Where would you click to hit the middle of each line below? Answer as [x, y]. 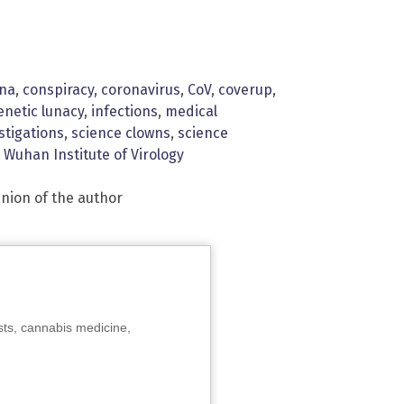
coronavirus [141, 89]
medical [191, 111]
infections [124, 111]
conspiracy [58, 89]
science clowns [121, 133]
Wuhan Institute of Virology [94, 154]
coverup [245, 89]
